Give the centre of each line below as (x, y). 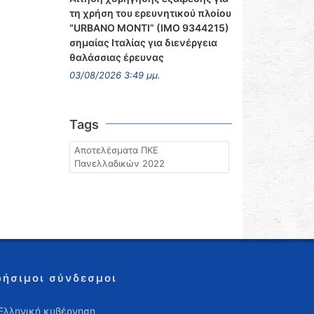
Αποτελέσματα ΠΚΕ (116, 150)
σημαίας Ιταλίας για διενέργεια (143, 42)
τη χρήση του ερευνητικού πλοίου (150, 13)
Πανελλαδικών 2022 (119, 163)
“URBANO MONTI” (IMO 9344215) (149, 28)
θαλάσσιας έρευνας (116, 57)
